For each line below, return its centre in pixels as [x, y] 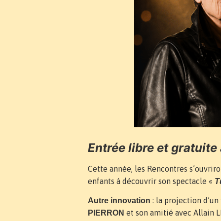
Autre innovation [119, 201]
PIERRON [106, 213]
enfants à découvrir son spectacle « [151, 181]
